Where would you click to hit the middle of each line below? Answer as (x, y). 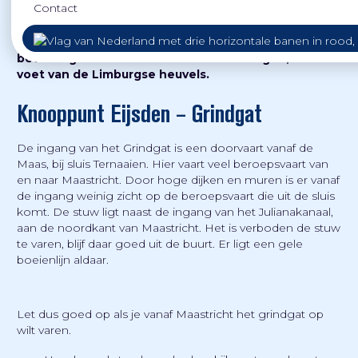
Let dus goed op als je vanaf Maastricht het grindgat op (170, 314)
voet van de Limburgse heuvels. (113, 75)
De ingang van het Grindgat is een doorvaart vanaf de (165, 148)
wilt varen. (45, 330)
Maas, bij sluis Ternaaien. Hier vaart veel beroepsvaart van (172, 164)
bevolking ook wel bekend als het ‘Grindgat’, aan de (175, 59)
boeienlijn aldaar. (64, 260)
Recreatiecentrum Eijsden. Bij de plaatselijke (153, 43)
